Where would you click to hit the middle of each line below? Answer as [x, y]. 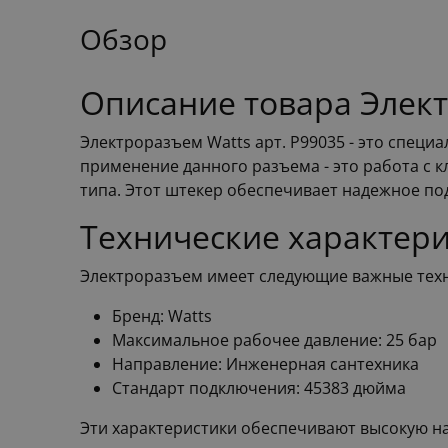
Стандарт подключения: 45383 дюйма [259, 387]
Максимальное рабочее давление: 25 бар [274, 339]
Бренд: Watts [162, 315]
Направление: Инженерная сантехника [265, 363]
